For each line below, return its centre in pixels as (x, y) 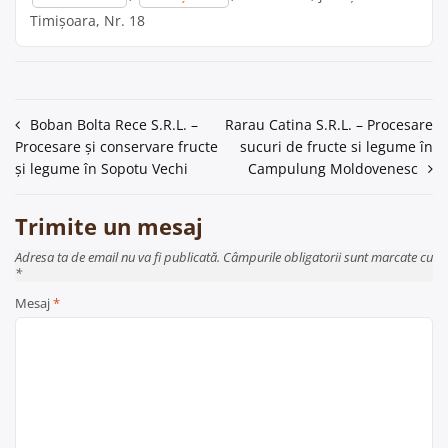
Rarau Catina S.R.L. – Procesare (329, 124)
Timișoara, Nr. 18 (87, 20)
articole (52, 188)
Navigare (59, 128)
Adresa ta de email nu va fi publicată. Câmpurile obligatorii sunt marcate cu (224, 258)
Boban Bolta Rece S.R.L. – (114, 124)
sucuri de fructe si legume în (336, 146)
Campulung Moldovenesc (333, 168)
